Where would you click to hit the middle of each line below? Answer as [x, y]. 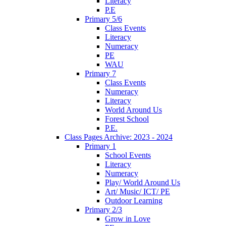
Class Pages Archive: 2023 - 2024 [119, 137]
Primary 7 [100, 73]
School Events [128, 155]
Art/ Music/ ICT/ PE [137, 191]
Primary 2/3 [103, 209]
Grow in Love [128, 218]
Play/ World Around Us [143, 182]
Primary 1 [100, 146]
